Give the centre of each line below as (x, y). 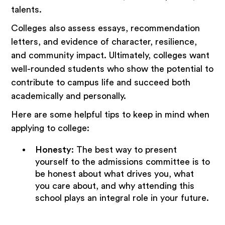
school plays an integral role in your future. (122, 198)
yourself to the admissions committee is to (122, 161)
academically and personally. (69, 96)
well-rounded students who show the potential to (113, 69)
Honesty (53, 149)
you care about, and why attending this (115, 186)
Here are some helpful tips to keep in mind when (110, 114)
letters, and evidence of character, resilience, (104, 41)
